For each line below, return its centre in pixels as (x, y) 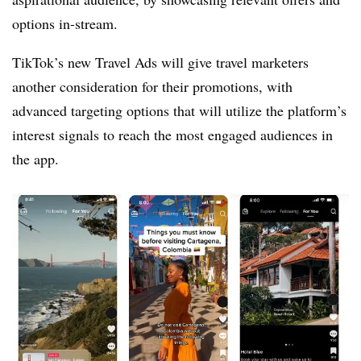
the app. (35, 159)
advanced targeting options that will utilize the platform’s (179, 110)
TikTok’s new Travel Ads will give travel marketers (160, 62)
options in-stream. (65, 23)
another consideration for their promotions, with (152, 86)
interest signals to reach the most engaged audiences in (172, 135)
